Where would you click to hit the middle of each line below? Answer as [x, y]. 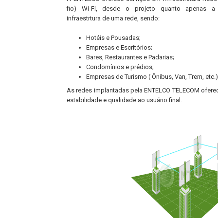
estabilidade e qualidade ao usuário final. [124, 100]
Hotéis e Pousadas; [113, 37]
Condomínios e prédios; [120, 67]
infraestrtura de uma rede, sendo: [113, 18]
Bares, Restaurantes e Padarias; [130, 57]
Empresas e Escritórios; [119, 47]
